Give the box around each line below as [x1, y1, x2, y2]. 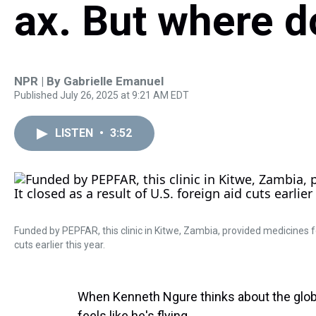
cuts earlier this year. [14, 239, 105, 250]
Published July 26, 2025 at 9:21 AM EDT [14, 90, 189, 101]
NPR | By [14, 74, 63, 88]
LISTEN [55, 126, 96, 140]
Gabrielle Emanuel [63, 74, 164, 88]
